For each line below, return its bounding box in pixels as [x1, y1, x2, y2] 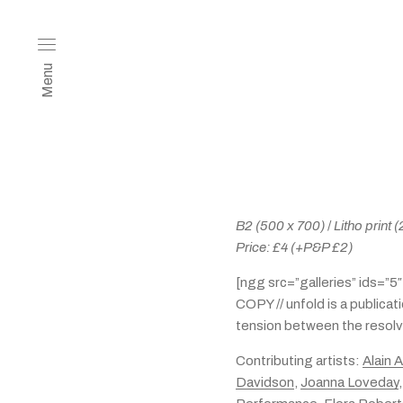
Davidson [236, 375, 294, 390]
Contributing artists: [236, 354, 363, 368]
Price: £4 [236, 240, 288, 255]
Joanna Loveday [300, 375, 399, 390]
